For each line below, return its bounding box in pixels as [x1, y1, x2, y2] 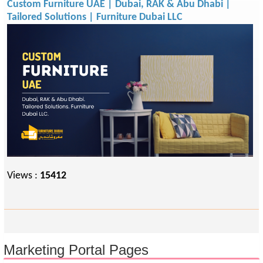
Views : [7, 170, 40, 182]
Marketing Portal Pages [4, 242, 149, 258]
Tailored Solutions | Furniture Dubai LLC [7, 12, 183, 23]
